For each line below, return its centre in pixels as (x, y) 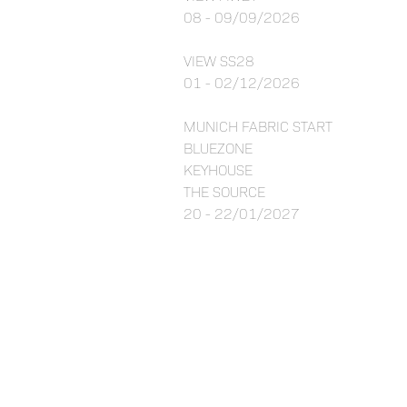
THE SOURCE (224, 192)
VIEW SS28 (218, 61)
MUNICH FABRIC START (258, 126)
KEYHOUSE (218, 170)
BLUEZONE (218, 148)
